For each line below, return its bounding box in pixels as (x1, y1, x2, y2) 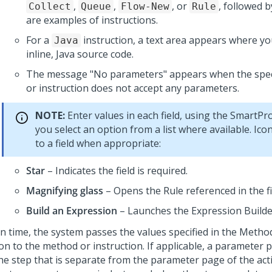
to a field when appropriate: (35, 137, 161, 150)
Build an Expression (26, 204, 117, 217)
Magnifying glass (26, 184, 103, 197)
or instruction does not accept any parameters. (26, 81, 239, 95)
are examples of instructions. (26, 13, 158, 27)
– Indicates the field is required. (45, 164, 188, 177)
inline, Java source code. (26, 47, 134, 61)
